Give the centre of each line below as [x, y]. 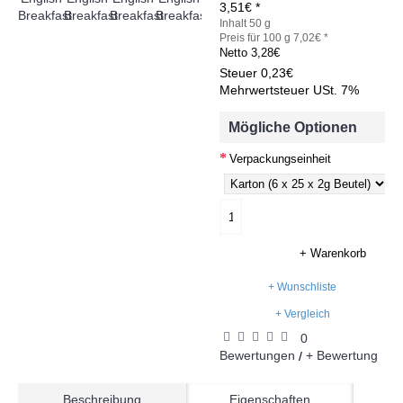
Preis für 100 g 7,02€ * [274, 38]
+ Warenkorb [333, 254]
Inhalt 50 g [245, 23]
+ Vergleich [302, 314]
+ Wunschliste [302, 287]
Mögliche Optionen [293, 127]
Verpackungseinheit [280, 158]
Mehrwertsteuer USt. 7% [289, 90]
